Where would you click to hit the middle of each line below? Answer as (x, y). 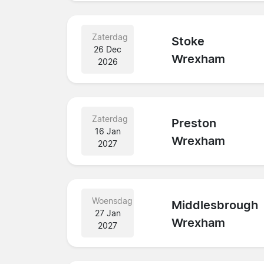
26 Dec (108, 49)
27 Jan (108, 213)
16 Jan (108, 131)
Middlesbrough (215, 205)
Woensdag (112, 200)
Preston (194, 123)
